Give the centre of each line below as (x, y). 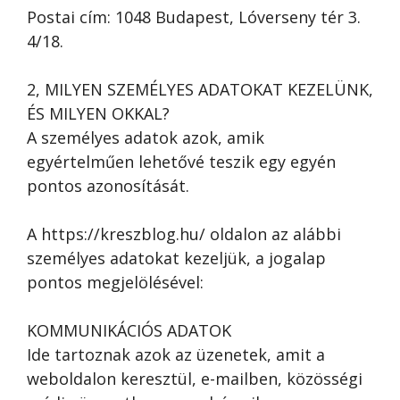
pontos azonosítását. (108, 186)
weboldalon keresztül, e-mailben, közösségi (195, 379)
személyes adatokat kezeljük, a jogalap (176, 258)
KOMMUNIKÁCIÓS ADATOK (129, 330)
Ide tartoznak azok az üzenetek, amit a (176, 354)
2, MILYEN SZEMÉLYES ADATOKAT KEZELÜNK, (200, 89)
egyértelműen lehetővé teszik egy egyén (181, 162)
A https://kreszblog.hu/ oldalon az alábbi (184, 234)
